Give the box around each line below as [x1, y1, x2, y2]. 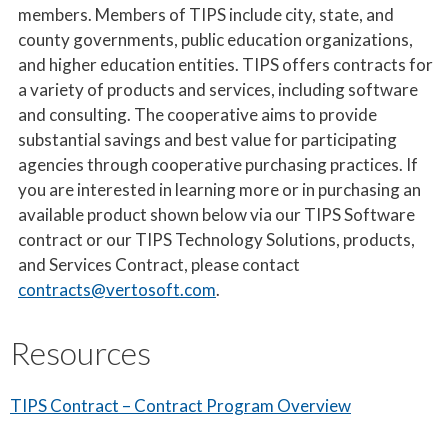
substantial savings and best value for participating [18, 128, 397, 150]
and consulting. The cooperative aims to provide [18, 103, 377, 125]
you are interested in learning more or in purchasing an [18, 178, 421, 200]
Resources [10, 333, 151, 373]
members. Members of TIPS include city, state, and [18, 3, 394, 25]
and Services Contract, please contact [18, 253, 300, 275]
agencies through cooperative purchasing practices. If [18, 153, 418, 175]
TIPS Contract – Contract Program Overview [10, 395, 351, 417]
